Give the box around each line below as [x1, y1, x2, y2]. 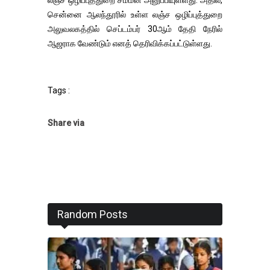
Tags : [48, 85, 70, 95]
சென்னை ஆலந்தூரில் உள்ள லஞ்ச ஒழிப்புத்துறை [48, 9, 222, 19]
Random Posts [57, 207, 128, 221]
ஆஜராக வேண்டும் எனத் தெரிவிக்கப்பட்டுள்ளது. [48, 38, 212, 48]
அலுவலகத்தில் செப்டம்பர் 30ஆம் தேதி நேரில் [48, 24, 222, 34]
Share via [48, 118, 84, 128]
